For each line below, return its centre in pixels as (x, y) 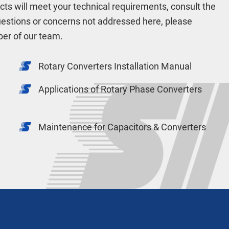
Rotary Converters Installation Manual (115, 66)
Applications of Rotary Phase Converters (120, 89)
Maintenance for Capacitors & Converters (122, 127)
